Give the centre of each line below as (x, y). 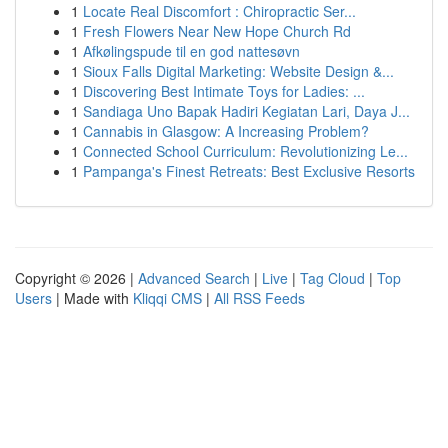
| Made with (92, 298)
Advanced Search (194, 278)
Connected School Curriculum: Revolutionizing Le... (245, 151)
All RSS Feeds (259, 298)
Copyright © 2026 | (76, 278)
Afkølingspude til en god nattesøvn (191, 51)
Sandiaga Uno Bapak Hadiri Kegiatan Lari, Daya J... (246, 111)
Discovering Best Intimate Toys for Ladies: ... (224, 91)
